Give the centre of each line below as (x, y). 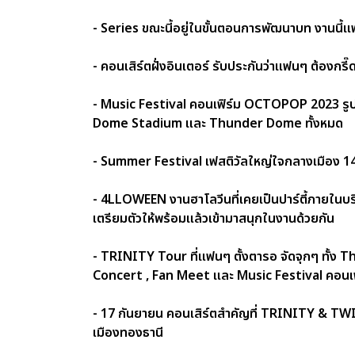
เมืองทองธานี (128, 332)
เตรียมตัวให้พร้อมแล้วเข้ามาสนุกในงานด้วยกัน (214, 218)
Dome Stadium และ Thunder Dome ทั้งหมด (218, 123)
